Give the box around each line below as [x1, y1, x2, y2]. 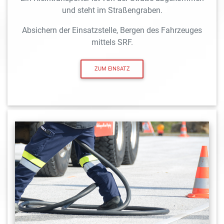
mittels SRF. [91, 37, 133, 47]
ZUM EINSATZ [94, 65, 130, 72]
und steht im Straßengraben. [61, 5, 162, 15]
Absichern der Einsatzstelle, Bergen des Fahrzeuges [22, 25, 202, 35]
